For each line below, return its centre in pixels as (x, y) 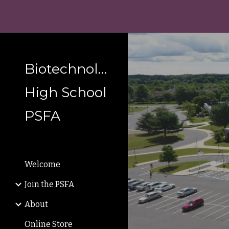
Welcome (42, 164)
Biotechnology (74, 69)
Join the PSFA (49, 184)
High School (66, 92)
